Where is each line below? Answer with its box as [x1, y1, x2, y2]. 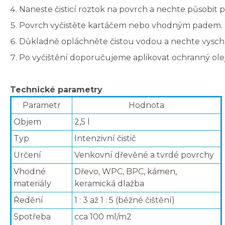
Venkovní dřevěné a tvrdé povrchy [74, 150, 214, 160]
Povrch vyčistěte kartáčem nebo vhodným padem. [19, 21, 222, 31]
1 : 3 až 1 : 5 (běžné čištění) [74, 195, 175, 205]
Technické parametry [10, 85, 102, 95]
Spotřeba [14, 212, 51, 222]
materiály [14, 179, 51, 189]
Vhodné [14, 167, 46, 177]
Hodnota [129, 100, 164, 110]
